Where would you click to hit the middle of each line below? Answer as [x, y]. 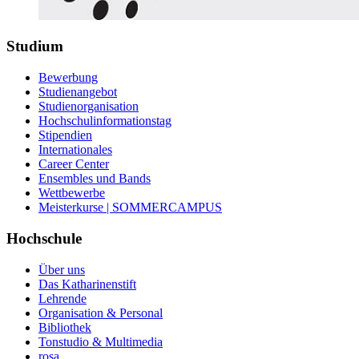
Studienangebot [78, 92]
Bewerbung [68, 78]
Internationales [75, 150]
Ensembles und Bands [95, 179]
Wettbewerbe [72, 193]
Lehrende [63, 298]
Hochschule [44, 238]
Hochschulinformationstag [105, 121]
